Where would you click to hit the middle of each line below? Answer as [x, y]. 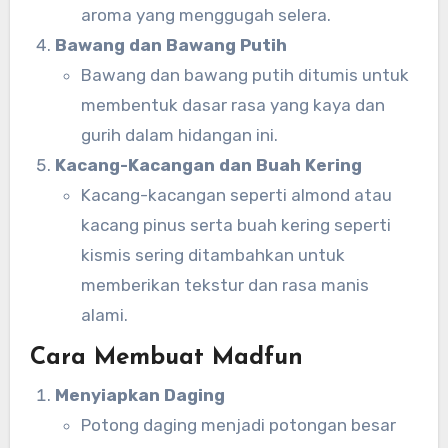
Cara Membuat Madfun [166, 357]
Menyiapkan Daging [140, 395]
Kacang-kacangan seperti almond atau [236, 194]
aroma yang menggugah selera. [205, 14]
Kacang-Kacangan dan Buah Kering [209, 164]
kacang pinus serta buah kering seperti [235, 224]
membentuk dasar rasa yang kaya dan [232, 104]
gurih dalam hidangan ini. [179, 134]
